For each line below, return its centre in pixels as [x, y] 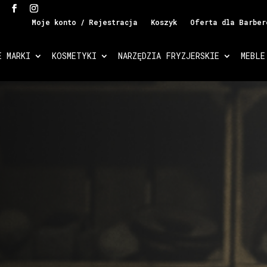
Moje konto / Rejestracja [84, 22]
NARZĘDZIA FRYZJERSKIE [168, 56]
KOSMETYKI [74, 56]
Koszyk [164, 22]
